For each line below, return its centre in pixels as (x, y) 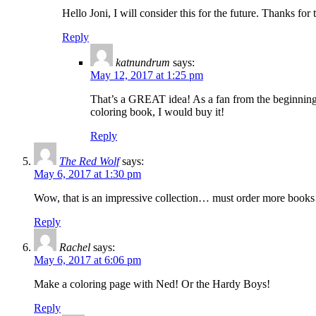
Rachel (75, 248)
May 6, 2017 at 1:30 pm (87, 174)
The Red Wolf (89, 162)
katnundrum (143, 63)
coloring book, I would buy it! (157, 112)
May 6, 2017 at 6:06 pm (87, 260)
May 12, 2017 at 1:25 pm (147, 75)
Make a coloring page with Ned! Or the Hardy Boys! (152, 284)
